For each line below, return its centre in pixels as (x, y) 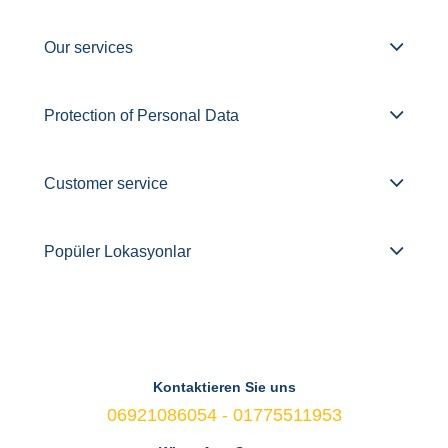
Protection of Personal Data (141, 115)
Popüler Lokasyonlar (117, 251)
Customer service (106, 183)
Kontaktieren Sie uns (224, 387)
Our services (88, 47)
